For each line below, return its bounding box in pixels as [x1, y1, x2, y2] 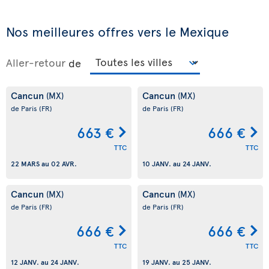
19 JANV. [142, 257, 171, 267]
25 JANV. [182, 257, 211, 267]
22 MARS [11, 159, 40, 169]
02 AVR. [51, 159, 77, 169]
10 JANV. [142, 159, 171, 169]
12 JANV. [11, 257, 39, 267]
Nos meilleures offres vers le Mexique [6, 22, 229, 41]
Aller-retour [6, 55, 65, 70]
